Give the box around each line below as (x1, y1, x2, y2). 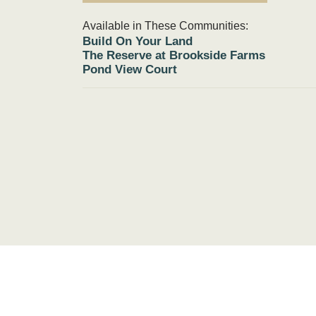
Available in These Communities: (83, 20, 248, 32)
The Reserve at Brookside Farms (83, 49, 265, 62)
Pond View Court (83, 63, 177, 76)
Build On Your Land (83, 35, 193, 48)
